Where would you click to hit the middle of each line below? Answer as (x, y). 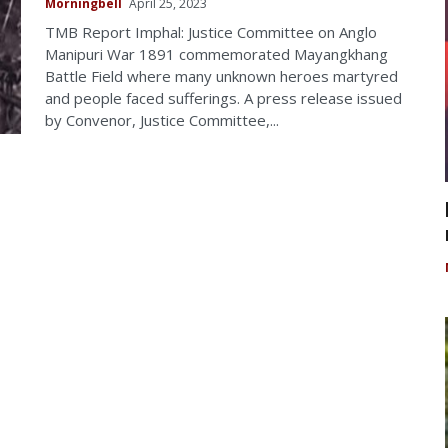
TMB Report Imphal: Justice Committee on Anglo (211, 31)
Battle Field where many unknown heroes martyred (221, 75)
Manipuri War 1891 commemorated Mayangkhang (216, 53)
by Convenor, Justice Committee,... (162, 119)
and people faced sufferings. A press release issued (223, 97)
